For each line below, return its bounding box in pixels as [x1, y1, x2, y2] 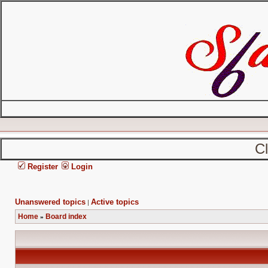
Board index [45, 212, 87, 221]
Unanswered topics [15, 197, 86, 206]
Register [25, 162, 58, 171]
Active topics [91, 197, 139, 206]
